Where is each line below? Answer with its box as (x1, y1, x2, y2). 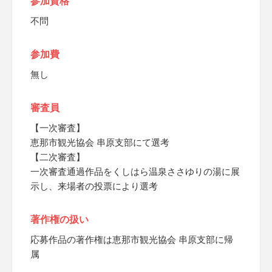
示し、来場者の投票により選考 (30, 181, 158, 191)
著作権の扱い (30, 214, 89, 225)
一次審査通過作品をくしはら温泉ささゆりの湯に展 (30, 166, 240, 177)
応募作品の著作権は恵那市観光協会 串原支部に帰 (30, 234, 233, 245)
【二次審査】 (30, 152, 85, 162)
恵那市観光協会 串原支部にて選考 (30, 137, 169, 148)
